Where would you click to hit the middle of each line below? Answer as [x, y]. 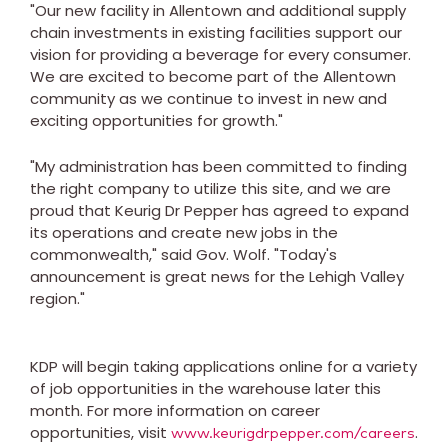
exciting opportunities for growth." [156, 120]
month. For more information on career [175, 410]
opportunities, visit [100, 432]
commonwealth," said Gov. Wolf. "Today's [183, 254]
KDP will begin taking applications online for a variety [223, 366]
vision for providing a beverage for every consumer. [220, 54]
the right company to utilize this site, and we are [210, 188]
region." [57, 298]
